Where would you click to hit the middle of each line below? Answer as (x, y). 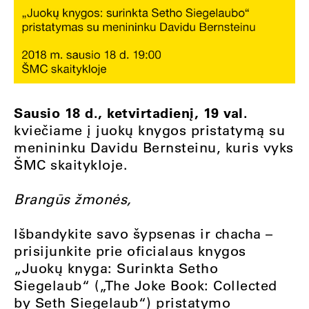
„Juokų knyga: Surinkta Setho (116, 268)
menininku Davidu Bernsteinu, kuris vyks (154, 147)
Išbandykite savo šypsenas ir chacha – (143, 233)
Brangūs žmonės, (73, 199)
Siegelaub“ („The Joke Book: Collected (146, 285)
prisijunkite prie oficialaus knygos (130, 250)
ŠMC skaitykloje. (71, 164)
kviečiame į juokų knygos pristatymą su (149, 130)
